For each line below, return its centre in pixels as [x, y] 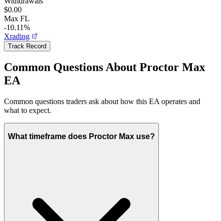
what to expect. [28, 110]
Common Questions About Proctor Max [105, 67]
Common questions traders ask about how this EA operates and [102, 102]
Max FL [17, 18]
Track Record [27, 46]
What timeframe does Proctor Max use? [81, 136]
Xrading [17, 36]
